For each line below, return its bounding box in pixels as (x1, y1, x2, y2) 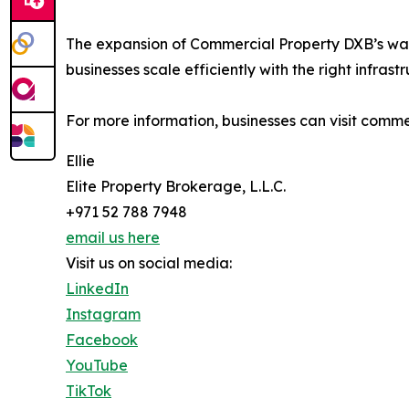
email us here (66, 227, 160, 246)
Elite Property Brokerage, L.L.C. (66, 176, 286, 195)
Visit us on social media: (66, 253, 232, 272)
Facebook (66, 330, 138, 349)
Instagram (66, 304, 141, 323)
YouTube (66, 355, 128, 374)
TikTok (66, 381, 111, 400)
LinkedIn (66, 278, 129, 298)
